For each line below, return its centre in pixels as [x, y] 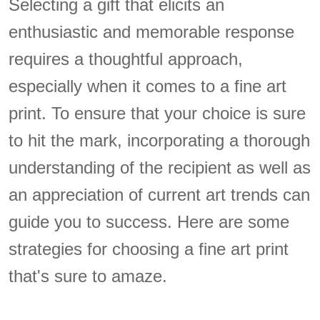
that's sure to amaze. [88, 276]
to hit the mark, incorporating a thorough [160, 141]
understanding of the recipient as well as [160, 168]
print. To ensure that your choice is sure [157, 114]
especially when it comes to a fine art [148, 86]
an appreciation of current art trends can [160, 195]
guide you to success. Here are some [149, 222]
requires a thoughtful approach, [126, 59]
